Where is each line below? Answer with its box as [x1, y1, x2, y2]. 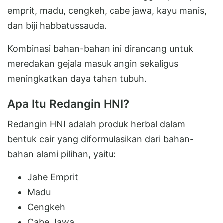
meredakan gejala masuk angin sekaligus [7, 58, 178, 69]
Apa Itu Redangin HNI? [7, 96, 129, 110]
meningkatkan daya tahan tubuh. [7, 73, 147, 84]
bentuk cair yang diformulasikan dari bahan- [7, 133, 194, 144]
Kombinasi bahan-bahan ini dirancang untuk [7, 43, 193, 54]
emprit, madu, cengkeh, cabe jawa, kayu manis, [7, 5, 207, 16]
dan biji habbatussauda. [7, 20, 107, 31]
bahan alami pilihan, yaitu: [7, 148, 116, 159]
